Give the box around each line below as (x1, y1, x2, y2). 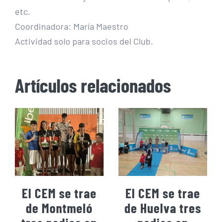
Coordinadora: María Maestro (15, 21, 128, 32)
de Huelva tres (124, 199, 201, 216)
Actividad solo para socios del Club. (15, 36, 153, 47)
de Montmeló (26, 199, 93, 216)
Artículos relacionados (15, 73, 171, 97)
